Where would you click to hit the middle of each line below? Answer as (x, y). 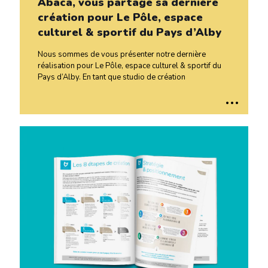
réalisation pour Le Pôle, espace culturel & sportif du (130, 66)
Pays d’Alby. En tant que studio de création (112, 77)
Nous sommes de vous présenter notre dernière (122, 55)
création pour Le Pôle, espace (120, 18)
